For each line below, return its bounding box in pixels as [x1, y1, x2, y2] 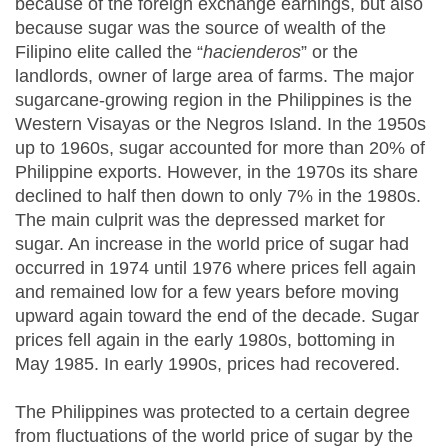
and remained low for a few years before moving [15, 282, 399, 303]
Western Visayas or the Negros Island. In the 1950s [15, 114, 426, 135]
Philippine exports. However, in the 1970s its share [15, 162, 418, 183]
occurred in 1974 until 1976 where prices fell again [15, 258, 416, 279]
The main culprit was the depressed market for [15, 210, 385, 231]
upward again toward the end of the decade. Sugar [15, 306, 419, 327]
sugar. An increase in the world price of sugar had [15, 234, 409, 255]
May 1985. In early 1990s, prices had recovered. [15, 354, 400, 375]
